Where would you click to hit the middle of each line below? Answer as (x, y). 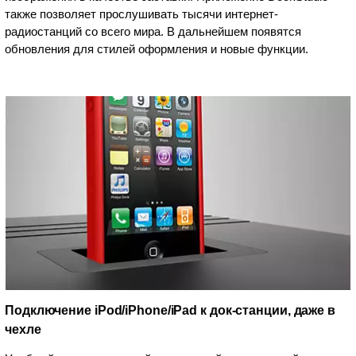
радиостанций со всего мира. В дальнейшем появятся (153, 31)
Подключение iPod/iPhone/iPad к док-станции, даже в (170, 310)
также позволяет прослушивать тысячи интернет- (141, 14)
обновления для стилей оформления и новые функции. (157, 48)
